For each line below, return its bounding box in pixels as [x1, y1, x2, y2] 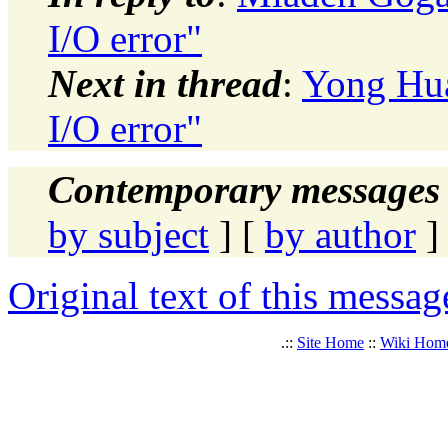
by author [265, 212, 416, 256]
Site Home [297, 333, 364, 351]
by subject [48, 212, 209, 256]
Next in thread [48, 61, 282, 105]
